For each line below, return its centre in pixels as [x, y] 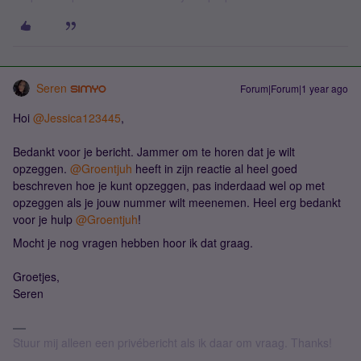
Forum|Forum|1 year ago [294, 88]
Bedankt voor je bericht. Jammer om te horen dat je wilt [154, 151]
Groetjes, [36, 276]
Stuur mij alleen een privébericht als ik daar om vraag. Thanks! [172, 342]
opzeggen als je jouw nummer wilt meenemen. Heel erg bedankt [177, 202]
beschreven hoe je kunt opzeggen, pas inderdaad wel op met [169, 185]
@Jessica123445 [77, 118]
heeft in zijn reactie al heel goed [215, 168]
